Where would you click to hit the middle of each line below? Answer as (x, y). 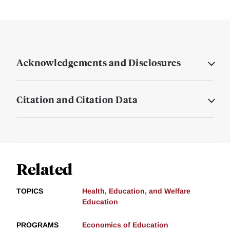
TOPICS (30, 191)
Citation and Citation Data (77, 100)
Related (44, 169)
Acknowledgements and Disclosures (99, 63)
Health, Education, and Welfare (136, 191)
